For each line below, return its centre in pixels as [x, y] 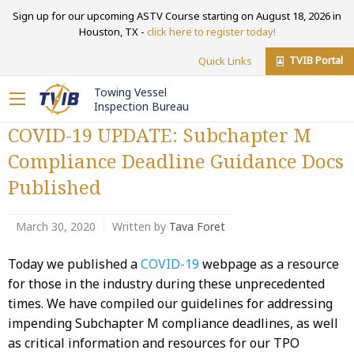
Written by [141, 226]
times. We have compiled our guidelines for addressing [170, 303]
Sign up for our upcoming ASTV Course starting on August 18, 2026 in [177, 15]
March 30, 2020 [56, 226]
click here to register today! [211, 31]
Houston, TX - [113, 31]
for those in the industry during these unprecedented [166, 284]
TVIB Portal [315, 60]
